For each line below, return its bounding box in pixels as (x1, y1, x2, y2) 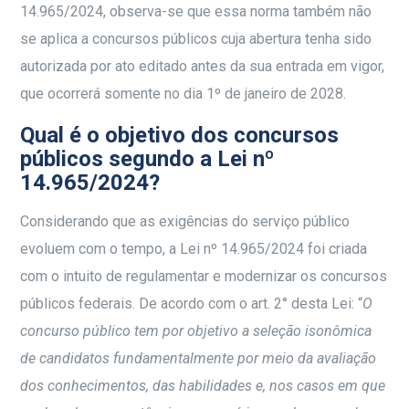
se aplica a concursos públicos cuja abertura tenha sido (20, 30, 372, 48)
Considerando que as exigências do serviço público (20, 213, 351, 231)
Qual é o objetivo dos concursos (20, 122, 340, 149)
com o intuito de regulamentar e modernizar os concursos (20, 267, 388, 286)
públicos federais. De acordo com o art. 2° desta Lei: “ (20, 295, 363, 313)
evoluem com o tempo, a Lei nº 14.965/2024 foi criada (20, 240, 368, 258)
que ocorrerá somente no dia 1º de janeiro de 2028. (20, 85, 347, 103)
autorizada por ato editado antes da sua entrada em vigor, (20, 58, 385, 76)
